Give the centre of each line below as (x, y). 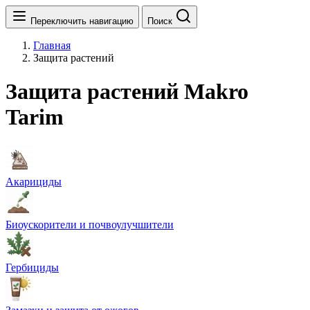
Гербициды (32, 267)
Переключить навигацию (82, 21)
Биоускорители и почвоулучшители (90, 224)
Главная (52, 45)
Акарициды (34, 181)
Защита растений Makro (127, 92)
